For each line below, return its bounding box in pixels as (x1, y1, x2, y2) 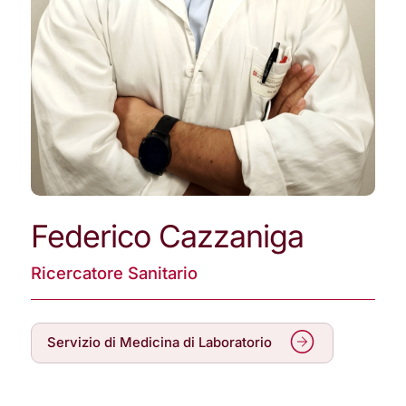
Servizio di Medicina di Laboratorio (47, 334, 273, 352)
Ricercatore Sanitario (31, 262, 198, 283)
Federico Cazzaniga (31, 217, 304, 256)
